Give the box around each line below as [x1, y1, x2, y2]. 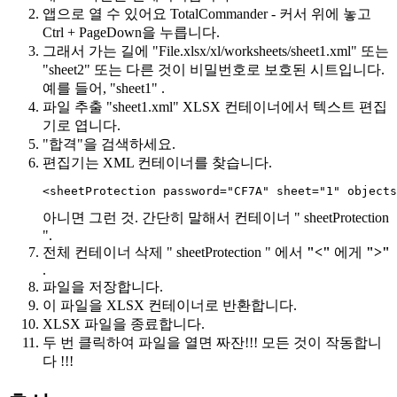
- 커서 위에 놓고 [268, 6, 371, 22]
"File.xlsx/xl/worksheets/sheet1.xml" [152, 43, 357, 59]
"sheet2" [43, 62, 90, 78]
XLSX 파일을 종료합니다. [43, 316, 205, 332]
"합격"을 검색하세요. [43, 136, 175, 152]
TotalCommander [170, 6, 268, 22]
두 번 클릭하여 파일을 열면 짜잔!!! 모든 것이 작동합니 [43, 335, 382, 351]
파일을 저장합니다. [43, 279, 163, 295]
